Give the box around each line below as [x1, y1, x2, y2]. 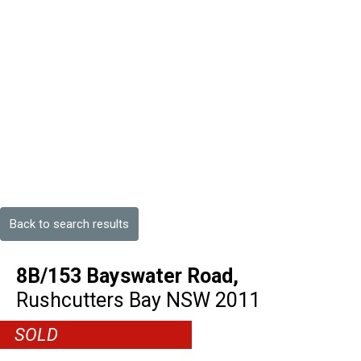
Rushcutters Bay [16, 288, 161, 312]
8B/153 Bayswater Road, [16, 264, 239, 288]
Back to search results [10, 216, 129, 231]
